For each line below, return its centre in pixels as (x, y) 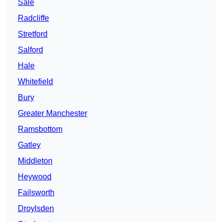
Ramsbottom (40, 129)
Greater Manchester (53, 113)
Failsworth (36, 193)
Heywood (35, 177)
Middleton (35, 161)
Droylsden (36, 209)
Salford (30, 50)
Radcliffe (33, 18)
